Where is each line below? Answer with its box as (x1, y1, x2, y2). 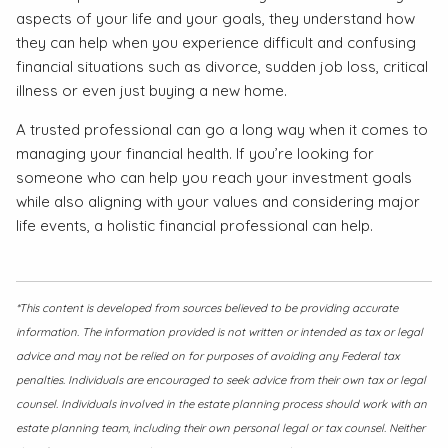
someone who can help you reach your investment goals (16, 168, 413, 188)
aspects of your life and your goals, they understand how (16, 9, 416, 29)
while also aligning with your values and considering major (16, 192, 421, 212)
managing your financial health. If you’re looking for (16, 144, 375, 164)
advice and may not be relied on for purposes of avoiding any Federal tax (16, 348, 400, 363)
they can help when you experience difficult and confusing (16, 33, 417, 53)
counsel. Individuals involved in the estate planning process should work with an (16, 396, 428, 411)
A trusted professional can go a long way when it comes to (16, 120, 429, 140)
